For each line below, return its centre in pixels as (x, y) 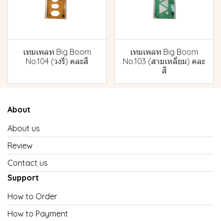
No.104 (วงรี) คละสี (57, 61)
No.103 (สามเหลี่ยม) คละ (164, 61)
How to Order (32, 197)
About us (24, 129)
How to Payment (38, 214)
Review (20, 146)
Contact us (28, 163)
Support (23, 178)
